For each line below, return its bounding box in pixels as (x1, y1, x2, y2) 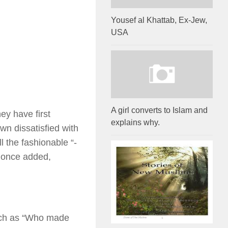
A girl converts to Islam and (111, 106, 208, 115)
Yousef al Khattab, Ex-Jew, (111, 16, 207, 25)
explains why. (111, 118, 160, 127)
